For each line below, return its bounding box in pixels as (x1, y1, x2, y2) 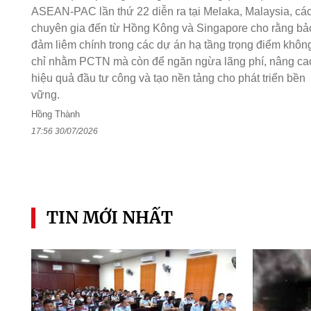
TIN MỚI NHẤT (46, 206, 173, 228)
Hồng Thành (31, 109, 80, 120)
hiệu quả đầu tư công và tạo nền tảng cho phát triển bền (31, 72, 305, 85)
